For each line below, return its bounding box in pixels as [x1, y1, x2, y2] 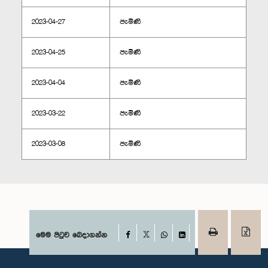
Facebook [129, 231, 162, 239]
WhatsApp [163, 240, 197, 248]
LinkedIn [181, 240, 211, 248]
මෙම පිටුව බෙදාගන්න [36, 232, 107, 239]
